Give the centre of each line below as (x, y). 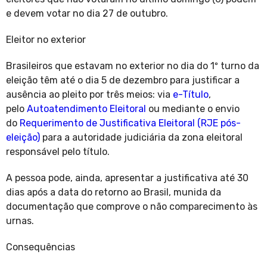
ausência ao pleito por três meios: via (89, 95)
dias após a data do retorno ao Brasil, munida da (114, 193)
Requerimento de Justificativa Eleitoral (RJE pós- (130, 123)
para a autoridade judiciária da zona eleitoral (141, 138)
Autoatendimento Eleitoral (86, 109)
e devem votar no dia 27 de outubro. (88, 14)
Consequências (42, 247)
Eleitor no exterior (47, 40)
